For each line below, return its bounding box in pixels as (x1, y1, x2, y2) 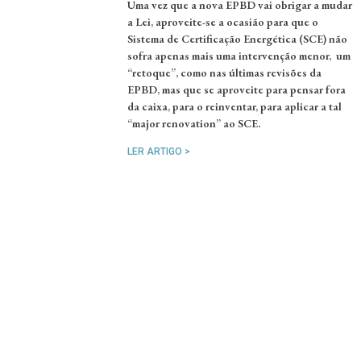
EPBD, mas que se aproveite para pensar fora (127, 81, 346, 97)
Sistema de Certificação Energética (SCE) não (127, 31, 348, 46)
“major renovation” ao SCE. (127, 115, 261, 131)
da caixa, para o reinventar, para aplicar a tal (127, 98, 342, 114)
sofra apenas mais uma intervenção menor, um (127, 48, 351, 63)
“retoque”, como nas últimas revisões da (127, 64, 322, 80)
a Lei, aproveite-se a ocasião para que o (127, 14, 319, 29)
